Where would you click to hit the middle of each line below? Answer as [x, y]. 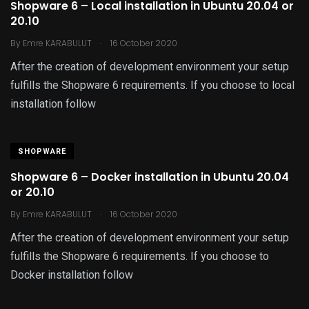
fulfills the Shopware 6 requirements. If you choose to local [152, 85]
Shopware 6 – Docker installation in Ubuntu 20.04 [150, 177]
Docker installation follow [72, 275]
